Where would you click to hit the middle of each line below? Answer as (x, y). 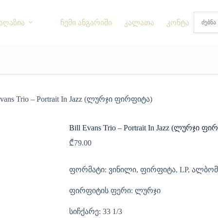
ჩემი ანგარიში (86, 22)
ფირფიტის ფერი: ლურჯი (115, 190)
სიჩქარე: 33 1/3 (96, 211)
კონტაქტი (184, 22)
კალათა (139, 22)
